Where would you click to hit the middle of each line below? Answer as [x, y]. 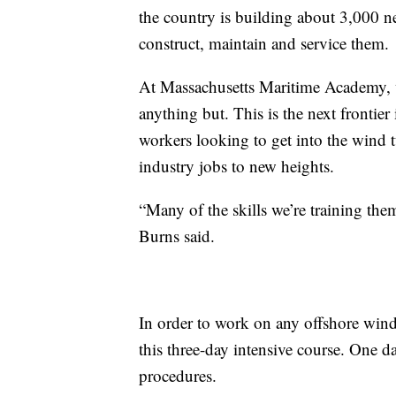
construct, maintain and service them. [264, 43]
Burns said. [177, 236]
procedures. [178, 376]
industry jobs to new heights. [236, 166]
